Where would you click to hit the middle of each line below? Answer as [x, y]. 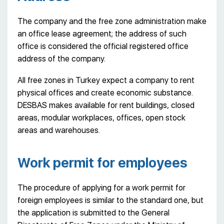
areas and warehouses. [59, 130]
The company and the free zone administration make [112, 21]
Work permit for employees [102, 162]
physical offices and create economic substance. [105, 92]
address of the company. [61, 58]
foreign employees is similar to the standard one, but [110, 200]
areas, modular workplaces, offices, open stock [101, 117]
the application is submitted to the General [93, 212]
